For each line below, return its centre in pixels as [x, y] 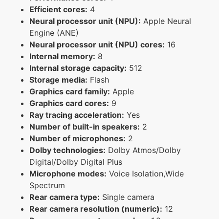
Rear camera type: [65, 197]
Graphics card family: [70, 91]
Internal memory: [62, 56]
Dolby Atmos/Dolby [143, 150]
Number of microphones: [77, 138]
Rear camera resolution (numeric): [96, 208]
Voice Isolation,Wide [145, 173]
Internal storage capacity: [78, 68]
